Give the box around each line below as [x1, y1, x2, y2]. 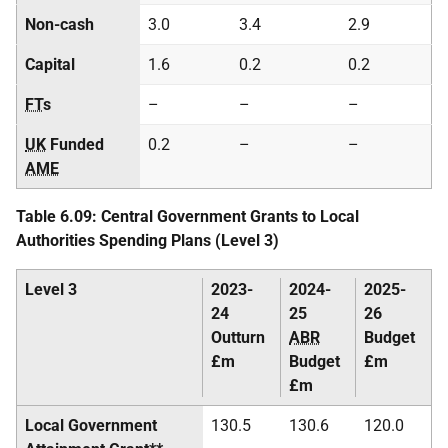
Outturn [211, 328, 265, 347]
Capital [25, 55, 75, 74]
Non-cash [25, 15, 94, 34]
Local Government [25, 416, 157, 435]
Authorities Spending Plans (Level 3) [16, 231, 279, 250]
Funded [46, 135, 104, 154]
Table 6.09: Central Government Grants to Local [16, 207, 359, 226]
